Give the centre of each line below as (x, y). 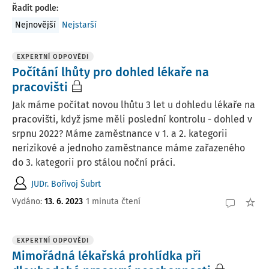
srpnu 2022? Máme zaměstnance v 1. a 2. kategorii (120, 134)
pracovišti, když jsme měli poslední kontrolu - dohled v (132, 119)
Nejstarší (79, 25)
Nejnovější (35, 25)
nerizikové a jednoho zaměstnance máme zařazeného (128, 148)
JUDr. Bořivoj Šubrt (66, 184)
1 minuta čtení (113, 201)
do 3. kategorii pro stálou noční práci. (95, 162)
